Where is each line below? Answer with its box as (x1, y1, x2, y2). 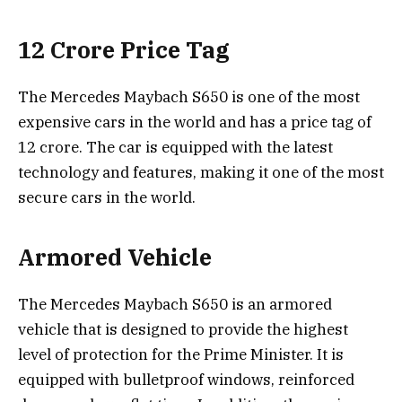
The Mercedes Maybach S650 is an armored (18, 294, 332, 315)
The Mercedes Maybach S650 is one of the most (18, 86, 360, 107)
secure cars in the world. (18, 187, 196, 207)
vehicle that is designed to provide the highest (18, 319, 348, 340)
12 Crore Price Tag (18, 34, 230, 65)
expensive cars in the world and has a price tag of (18, 111, 371, 132)
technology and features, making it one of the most (18, 162, 384, 182)
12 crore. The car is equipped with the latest (18, 136, 333, 157)
